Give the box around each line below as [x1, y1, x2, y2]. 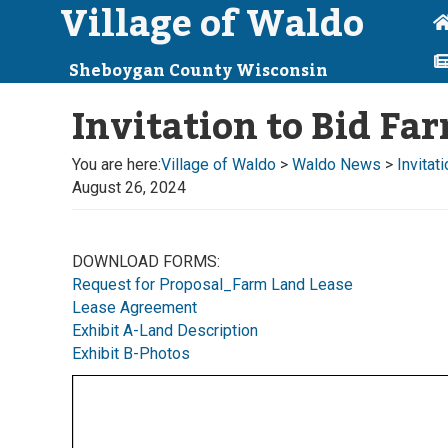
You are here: [72, 155, 161, 174]
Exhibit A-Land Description [72, 321, 258, 340]
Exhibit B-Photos [72, 344, 190, 363]
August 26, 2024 [72, 178, 186, 197]
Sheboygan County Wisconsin [69, 55, 328, 87]
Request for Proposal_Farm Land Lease [72, 275, 353, 294]
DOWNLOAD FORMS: [72, 252, 220, 271]
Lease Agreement [72, 298, 197, 317]
